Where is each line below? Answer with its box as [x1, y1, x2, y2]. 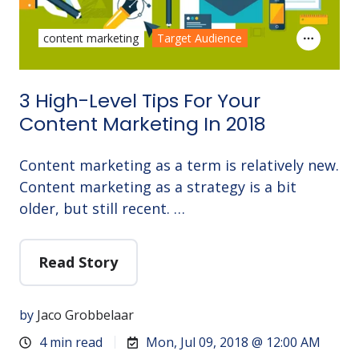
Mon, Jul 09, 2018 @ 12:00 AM [146, 333, 321, 352]
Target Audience [157, 30, 243, 46]
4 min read [39, 333, 103, 352]
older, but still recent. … [19, 198, 185, 218]
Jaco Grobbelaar [37, 306, 134, 325]
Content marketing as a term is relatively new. [19, 155, 339, 175]
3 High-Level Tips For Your [19, 87, 260, 114]
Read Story [38, 252, 119, 272]
